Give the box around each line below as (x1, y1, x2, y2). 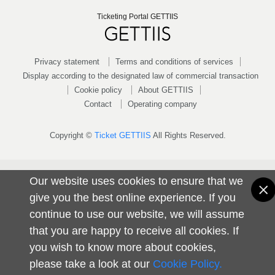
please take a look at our (29, 257, 153, 270)
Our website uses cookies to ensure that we (29, 174, 244, 187)
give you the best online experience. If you (29, 191, 236, 204)
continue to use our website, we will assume (29, 207, 245, 220)
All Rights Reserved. (150, 130, 226, 140)
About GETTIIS (138, 85, 193, 95)
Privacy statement (34, 56, 99, 66)
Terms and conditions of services (115, 56, 233, 66)
